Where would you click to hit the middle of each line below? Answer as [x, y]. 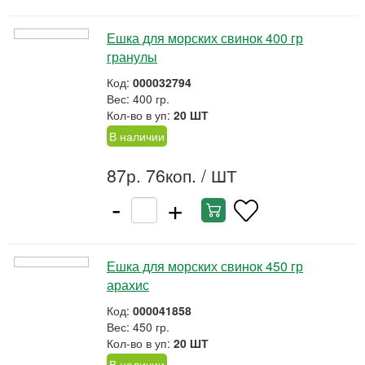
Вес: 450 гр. [138, 327]
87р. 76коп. [152, 175]
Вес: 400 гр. [138, 99]
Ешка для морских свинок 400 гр [205, 38]
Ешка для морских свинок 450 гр [205, 266]
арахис [128, 285]
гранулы [132, 57]
